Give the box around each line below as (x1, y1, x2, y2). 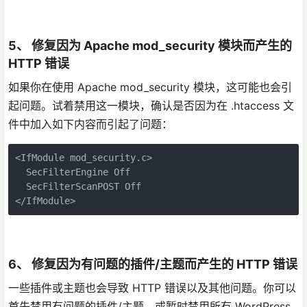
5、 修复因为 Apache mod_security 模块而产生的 (8, 38, 292, 53)
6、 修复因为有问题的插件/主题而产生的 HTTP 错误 (8, 256, 297, 271)
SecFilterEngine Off (14, 166, 130, 177)
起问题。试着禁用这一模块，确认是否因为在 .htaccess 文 (8, 98, 294, 112)
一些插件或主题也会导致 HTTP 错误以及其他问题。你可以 (8, 280, 296, 295)
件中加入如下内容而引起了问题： (8, 116, 173, 131)
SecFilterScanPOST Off (14, 180, 141, 192)
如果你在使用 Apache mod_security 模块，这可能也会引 (8, 79, 292, 94)
